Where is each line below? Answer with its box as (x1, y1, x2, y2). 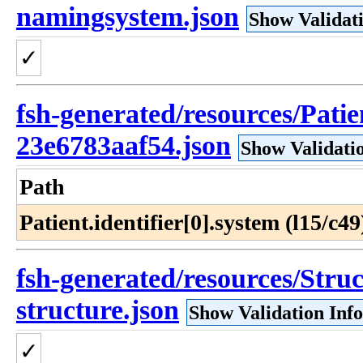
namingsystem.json (16, 2, 239, 32)
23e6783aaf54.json (16, 130, 231, 160)
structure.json (16, 295, 179, 325)
